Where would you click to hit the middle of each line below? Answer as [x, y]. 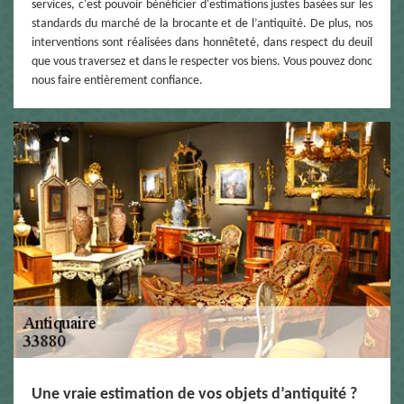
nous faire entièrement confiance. [117, 81]
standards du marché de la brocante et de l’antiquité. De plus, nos [202, 24]
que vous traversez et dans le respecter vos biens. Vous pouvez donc [202, 62]
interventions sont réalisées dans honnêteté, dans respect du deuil [202, 43]
